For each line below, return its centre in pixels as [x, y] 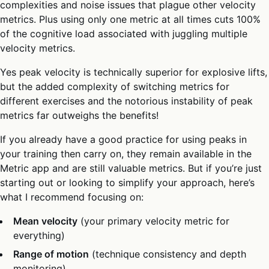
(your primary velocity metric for [154, 221]
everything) [39, 236]
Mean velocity [46, 221]
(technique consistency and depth [168, 254]
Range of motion [51, 254]
